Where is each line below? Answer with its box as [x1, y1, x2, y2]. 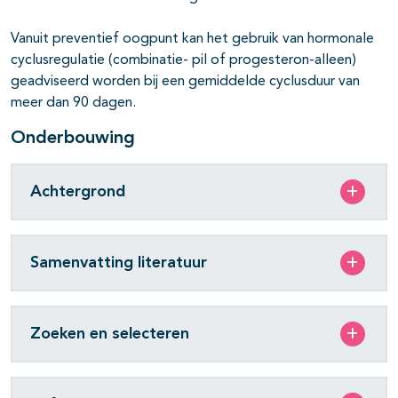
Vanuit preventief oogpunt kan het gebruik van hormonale [11, 32, 374, 47]
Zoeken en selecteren [30, 325, 189, 342]
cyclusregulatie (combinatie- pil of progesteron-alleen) [11, 53, 356, 68]
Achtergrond [30, 183, 125, 200]
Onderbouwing [11, 130, 135, 148]
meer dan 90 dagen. [11, 96, 136, 111]
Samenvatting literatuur [30, 254, 207, 271]
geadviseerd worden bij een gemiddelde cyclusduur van [11, 75, 360, 90]
